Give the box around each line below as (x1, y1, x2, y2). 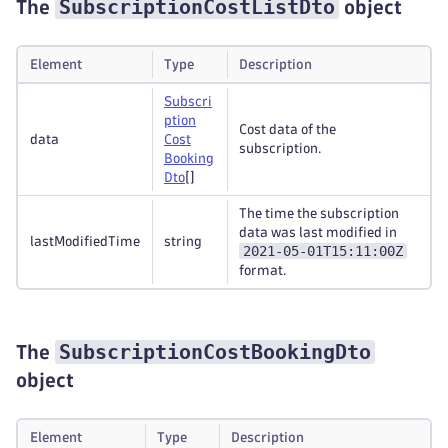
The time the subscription (239, 207, 399, 220)
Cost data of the (239, 123, 336, 136)
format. (239, 264, 286, 277)
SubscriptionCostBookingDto (59, 340, 371, 364)
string (164, 235, 202, 248)
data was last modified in (239, 226, 397, 239)
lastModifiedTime (30, 235, 140, 248)
